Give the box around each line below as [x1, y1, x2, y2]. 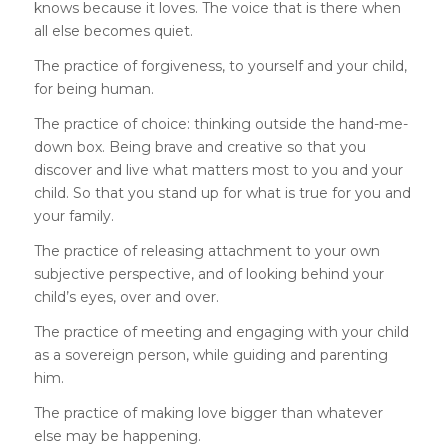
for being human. [33, 80, 154, 99]
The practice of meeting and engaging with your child [33, 322, 409, 341]
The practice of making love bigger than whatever [33, 403, 383, 422]
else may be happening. [33, 426, 201, 445]
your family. [33, 207, 114, 226]
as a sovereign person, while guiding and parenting [33, 345, 388, 364]
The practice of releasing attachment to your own [33, 242, 380, 261]
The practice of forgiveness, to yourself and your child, [33, 57, 407, 76]
